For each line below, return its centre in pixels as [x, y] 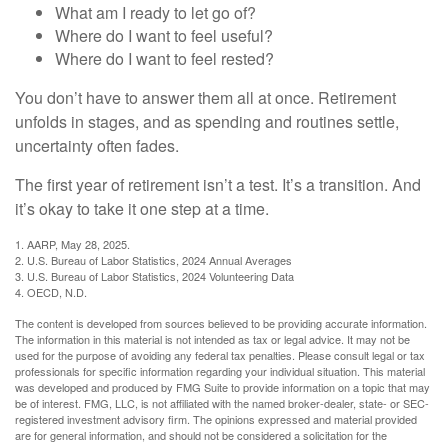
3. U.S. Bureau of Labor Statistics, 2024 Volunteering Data [154, 275]
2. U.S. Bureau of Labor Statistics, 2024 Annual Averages [153, 259]
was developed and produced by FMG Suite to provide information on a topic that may [222, 386]
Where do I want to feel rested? [164, 58]
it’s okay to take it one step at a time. [142, 208]
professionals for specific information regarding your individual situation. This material [220, 370]
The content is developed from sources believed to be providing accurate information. [221, 322]
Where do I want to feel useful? [164, 35]
